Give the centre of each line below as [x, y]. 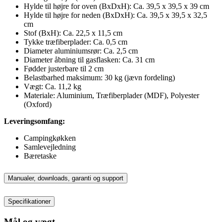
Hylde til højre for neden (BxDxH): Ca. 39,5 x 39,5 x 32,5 [115, 15]
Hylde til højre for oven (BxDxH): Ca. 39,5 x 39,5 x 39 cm [116, 6]
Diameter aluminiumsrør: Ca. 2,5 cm [81, 51]
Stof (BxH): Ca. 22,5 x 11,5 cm [73, 33]
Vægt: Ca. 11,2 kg [53, 86]
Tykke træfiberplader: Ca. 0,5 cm [76, 42]
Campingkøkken [50, 138]
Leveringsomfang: [34, 121]
